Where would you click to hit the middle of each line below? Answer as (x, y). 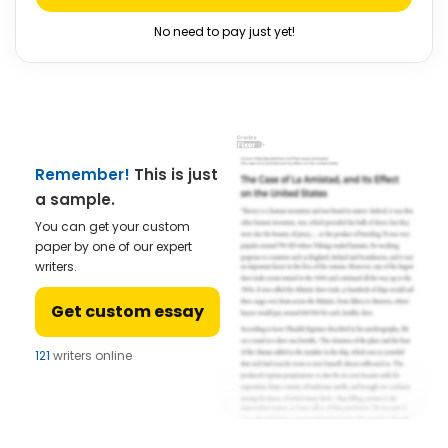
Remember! (82, 175)
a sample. (75, 200)
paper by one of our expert (113, 247)
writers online (91, 356)
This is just (174, 175)
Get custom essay (127, 312)
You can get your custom (112, 227)
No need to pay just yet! (224, 31)
